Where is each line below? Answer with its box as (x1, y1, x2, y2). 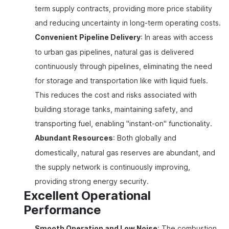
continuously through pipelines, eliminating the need (35, 61, 212, 72)
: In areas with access (141, 32, 213, 42)
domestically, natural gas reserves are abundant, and (35, 148, 215, 158)
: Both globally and (113, 133, 176, 143)
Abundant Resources (35, 133, 113, 144)
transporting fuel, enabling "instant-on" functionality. (35, 119, 212, 129)
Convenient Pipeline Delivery (35, 32, 141, 43)
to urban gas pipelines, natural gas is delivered (35, 47, 194, 57)
